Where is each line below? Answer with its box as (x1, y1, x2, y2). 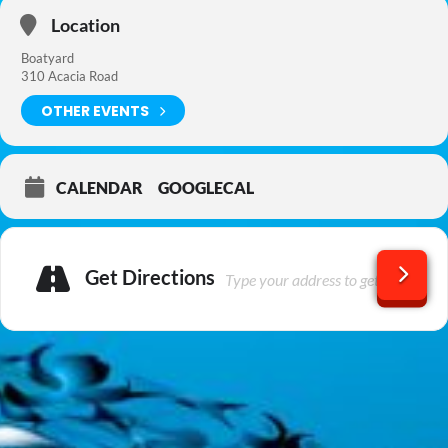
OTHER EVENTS (41, 100, 149, 121)
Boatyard (21, 50, 74, 66)
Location (51, 14, 120, 36)
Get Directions (85, 264, 215, 289)
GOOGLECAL (158, 178, 254, 197)
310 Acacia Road (21, 68, 118, 84)
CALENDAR (56, 178, 143, 197)
